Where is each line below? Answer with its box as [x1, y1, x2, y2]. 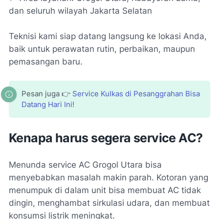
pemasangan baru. [9, 57, 83, 67]
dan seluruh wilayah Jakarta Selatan [9, 6, 152, 16]
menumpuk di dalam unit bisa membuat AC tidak [9, 185, 201, 196]
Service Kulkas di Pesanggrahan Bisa [72, 89, 200, 99]
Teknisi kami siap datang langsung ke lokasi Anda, [9, 31, 207, 42]
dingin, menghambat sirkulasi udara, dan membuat [9, 198, 210, 208]
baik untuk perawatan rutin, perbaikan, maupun [9, 44, 195, 54]
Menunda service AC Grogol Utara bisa [9, 160, 162, 170]
